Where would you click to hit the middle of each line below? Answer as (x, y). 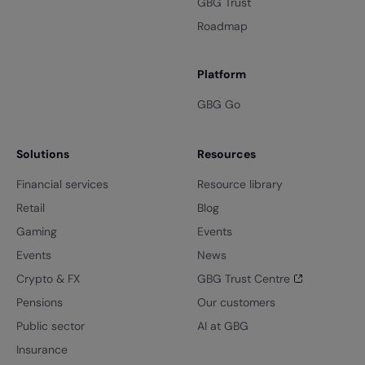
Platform (221, 75)
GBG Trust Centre (243, 279)
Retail (31, 208)
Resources (226, 154)
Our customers (236, 303)
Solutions (43, 154)
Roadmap (222, 26)
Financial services (63, 185)
